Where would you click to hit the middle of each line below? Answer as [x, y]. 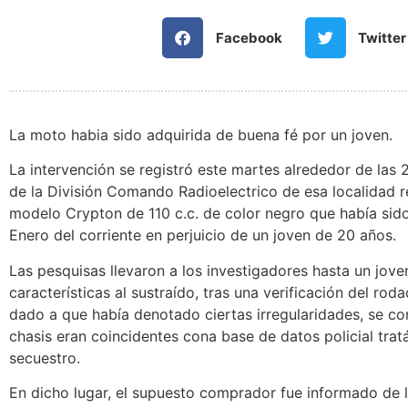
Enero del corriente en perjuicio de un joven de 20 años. [203, 235]
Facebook [249, 37]
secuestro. [45, 357]
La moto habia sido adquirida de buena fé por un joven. [201, 135]
